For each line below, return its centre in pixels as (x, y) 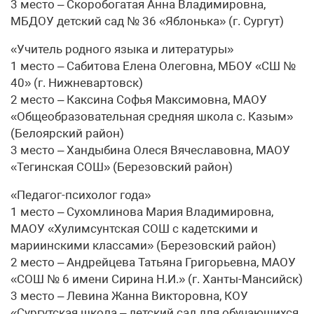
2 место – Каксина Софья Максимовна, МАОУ (139, 99)
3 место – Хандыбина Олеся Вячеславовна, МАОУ (150, 150)
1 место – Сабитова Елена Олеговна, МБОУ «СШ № (153, 66)
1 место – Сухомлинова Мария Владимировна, (142, 211)
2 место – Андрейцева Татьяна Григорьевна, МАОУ (153, 262)
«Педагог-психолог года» (81, 194)
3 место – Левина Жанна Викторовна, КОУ (129, 295)
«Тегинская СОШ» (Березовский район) (122, 166)
